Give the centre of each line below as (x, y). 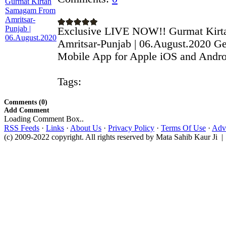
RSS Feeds (22, 128)
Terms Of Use (183, 128)
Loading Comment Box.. (44, 119)
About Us (86, 128)
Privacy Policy (131, 128)
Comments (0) (26, 102)
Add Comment (27, 110)
